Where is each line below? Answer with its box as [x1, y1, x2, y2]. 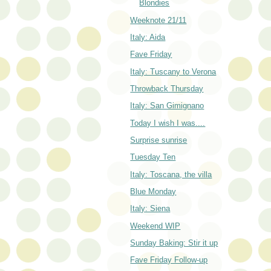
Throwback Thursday [130, 83, 204, 93]
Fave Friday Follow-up [130, 255, 208, 265]
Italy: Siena [130, 204, 171, 214]
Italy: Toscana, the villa [130, 169, 212, 179]
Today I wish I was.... [130, 118, 206, 128]
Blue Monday [130, 186, 177, 196]
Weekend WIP [130, 221, 181, 230]
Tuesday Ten [130, 152, 176, 162]
